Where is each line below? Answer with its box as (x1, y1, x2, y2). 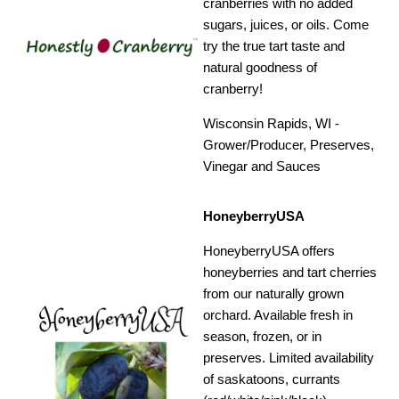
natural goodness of (203, 60, 318, 76)
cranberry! (203, 81, 264, 97)
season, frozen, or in (203, 329, 322, 345)
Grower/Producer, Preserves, (203, 137, 375, 153)
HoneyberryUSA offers (203, 243, 336, 259)
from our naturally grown (203, 286, 345, 302)
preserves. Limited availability (203, 350, 375, 366)
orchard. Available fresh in (203, 307, 354, 323)
